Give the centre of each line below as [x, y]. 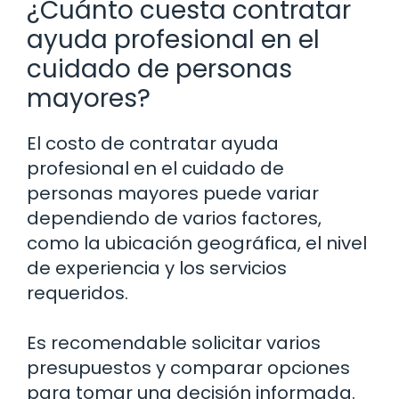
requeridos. [77, 293]
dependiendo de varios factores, [174, 219]
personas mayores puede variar [173, 194]
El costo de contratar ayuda [153, 144]
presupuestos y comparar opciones [188, 368]
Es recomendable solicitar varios [174, 343]
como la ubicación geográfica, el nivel [197, 244]
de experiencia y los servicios [157, 269]
